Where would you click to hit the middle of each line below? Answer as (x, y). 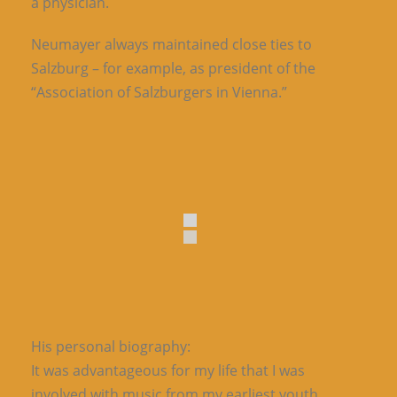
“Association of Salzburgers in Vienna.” (159, 92)
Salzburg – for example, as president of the (173, 68)
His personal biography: (111, 346)
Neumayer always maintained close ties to (171, 44)
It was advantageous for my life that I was (168, 370)
